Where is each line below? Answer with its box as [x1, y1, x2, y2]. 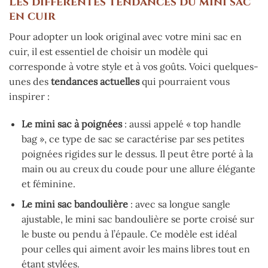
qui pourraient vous [139, 75, 230, 87]
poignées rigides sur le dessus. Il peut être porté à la [21, 147, 253, 160]
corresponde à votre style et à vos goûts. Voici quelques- [9, 60, 258, 72]
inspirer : [9, 90, 50, 102]
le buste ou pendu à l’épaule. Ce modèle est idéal [21, 228, 237, 240]
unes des [9, 75, 51, 87]
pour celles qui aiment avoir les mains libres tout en [21, 243, 250, 255]
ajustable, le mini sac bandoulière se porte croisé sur [21, 213, 254, 226]
